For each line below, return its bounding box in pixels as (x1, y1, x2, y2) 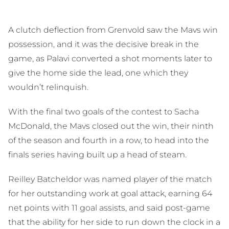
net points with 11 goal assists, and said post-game (8, 202, 210, 213)
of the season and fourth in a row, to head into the (8, 135, 209, 145)
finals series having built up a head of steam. (8, 149, 187, 159)
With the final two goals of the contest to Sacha (8, 106, 199, 117)
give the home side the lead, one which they (8, 67, 188, 78)
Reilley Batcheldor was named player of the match (8, 174, 212, 184)
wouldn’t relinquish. (8, 82, 88, 92)
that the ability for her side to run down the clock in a (8, 217, 220, 227)
